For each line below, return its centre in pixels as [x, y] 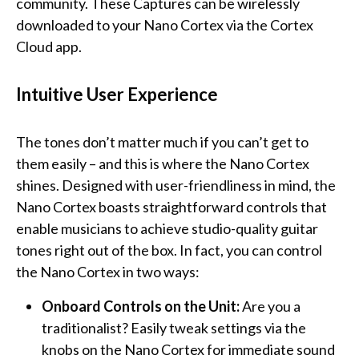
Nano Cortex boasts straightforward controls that [171, 207]
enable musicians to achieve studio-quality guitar [167, 229]
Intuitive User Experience [117, 95]
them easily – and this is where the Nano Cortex [163, 164]
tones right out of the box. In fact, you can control [169, 250]
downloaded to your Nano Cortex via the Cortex [165, 25]
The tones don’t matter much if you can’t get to [162, 142]
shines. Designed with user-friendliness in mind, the [176, 186]
